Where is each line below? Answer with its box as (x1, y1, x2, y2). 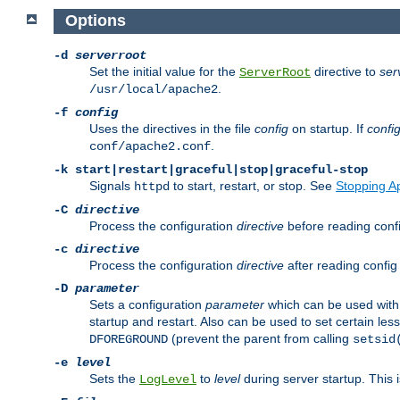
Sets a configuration (89, 297, 205, 312)
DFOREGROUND (89, 332, 168, 347)
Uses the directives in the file (89, 121, 254, 137)
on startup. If (288, 121, 367, 137)
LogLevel (139, 372, 196, 387)
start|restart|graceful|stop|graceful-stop (75, 162, 368, 178)
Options (64, 12, 126, 30)
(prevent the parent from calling (168, 331, 353, 346)
